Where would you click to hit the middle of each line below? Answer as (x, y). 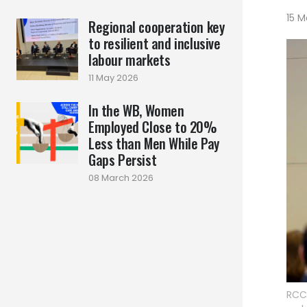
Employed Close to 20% (153, 127)
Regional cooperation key (157, 27)
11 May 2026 (113, 78)
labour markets (130, 60)
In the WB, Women (136, 110)
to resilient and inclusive (155, 43)
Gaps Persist (123, 160)
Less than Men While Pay (154, 143)
